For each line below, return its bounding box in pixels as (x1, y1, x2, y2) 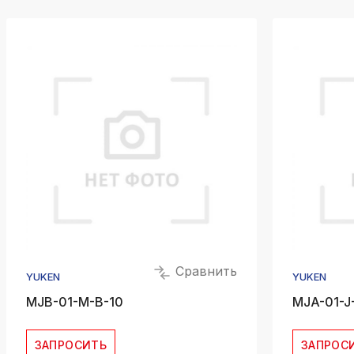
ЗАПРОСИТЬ (34, 338, 107, 352)
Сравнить (171, 263, 237, 280)
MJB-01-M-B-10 (25, 294, 123, 310)
